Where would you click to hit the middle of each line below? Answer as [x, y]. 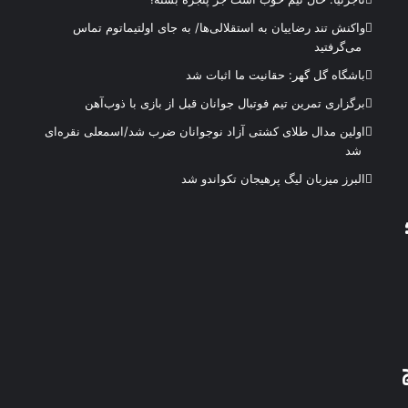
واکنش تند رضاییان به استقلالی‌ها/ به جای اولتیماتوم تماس [219, 27]
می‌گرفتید [338, 46]
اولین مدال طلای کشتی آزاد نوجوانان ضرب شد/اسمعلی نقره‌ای [205, 131]
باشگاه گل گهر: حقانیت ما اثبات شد [276, 75]
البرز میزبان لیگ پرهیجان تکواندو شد [274, 178]
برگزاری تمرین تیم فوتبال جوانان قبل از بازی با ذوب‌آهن [225, 103]
